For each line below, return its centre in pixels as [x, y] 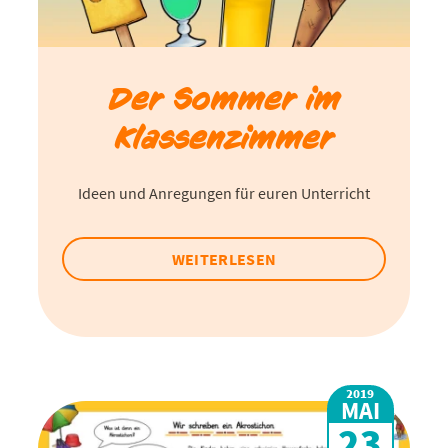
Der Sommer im [224, 98]
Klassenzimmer [224, 137]
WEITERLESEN [224, 258]
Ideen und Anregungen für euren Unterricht [224, 192]
